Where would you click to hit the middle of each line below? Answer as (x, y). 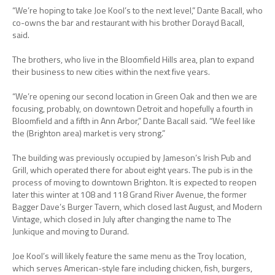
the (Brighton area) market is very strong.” (89, 133)
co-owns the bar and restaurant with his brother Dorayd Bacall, (128, 23)
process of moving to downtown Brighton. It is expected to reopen (134, 182)
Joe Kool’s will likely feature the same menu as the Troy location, (129, 256)
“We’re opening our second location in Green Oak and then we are (135, 96)
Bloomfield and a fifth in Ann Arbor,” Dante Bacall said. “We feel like (134, 121)
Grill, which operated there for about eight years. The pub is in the (133, 170)
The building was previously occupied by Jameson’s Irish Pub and (132, 158)
